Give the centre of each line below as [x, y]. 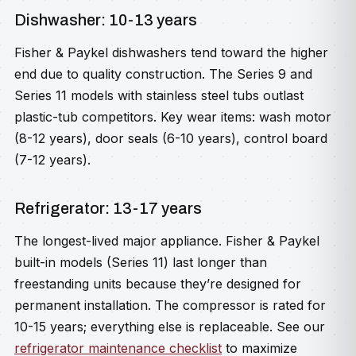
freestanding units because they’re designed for [158, 284]
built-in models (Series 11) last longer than [141, 262]
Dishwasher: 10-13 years [106, 20]
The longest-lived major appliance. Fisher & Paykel [167, 241]
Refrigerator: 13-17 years [108, 208]
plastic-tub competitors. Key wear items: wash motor [173, 117]
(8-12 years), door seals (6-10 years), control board [171, 138]
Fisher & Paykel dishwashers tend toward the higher [171, 52]
